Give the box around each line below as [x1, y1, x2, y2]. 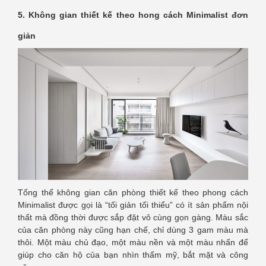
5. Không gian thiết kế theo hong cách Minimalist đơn [18, 9, 248, 20]
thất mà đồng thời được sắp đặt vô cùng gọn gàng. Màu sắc [18, 213, 248, 223]
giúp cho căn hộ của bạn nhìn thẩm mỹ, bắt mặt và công [18, 250, 248, 260]
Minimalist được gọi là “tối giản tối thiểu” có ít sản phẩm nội [18, 200, 248, 210]
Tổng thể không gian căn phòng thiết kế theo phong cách [18, 188, 248, 198]
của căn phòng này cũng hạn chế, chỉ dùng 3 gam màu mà [18, 225, 248, 235]
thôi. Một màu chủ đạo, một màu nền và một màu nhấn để [18, 237, 248, 248]
